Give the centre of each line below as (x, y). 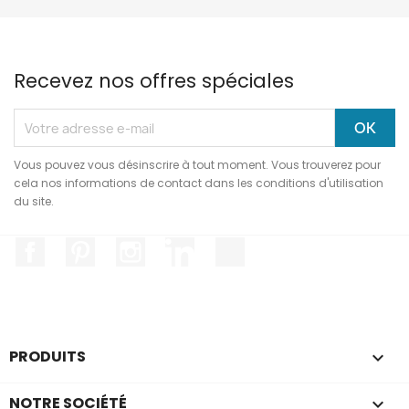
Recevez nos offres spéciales (154, 81)
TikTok (267, 246)
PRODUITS (47, 356)
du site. (34, 201)
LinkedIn (225, 246)
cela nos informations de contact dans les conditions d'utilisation (199, 183)
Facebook (79, 246)
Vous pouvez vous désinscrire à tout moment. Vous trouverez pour (197, 165)
